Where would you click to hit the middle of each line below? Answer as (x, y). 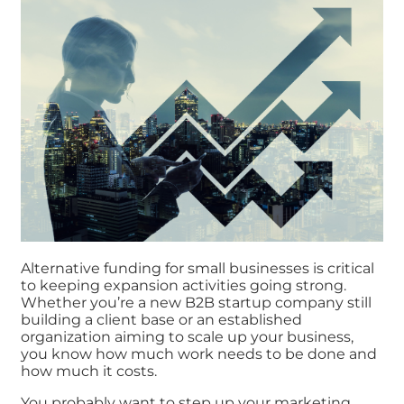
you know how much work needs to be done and (198, 354)
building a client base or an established (161, 320)
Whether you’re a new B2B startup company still (196, 303)
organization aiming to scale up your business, (187, 337)
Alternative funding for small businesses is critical (197, 269)
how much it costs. (88, 372)
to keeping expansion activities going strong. (183, 286)
